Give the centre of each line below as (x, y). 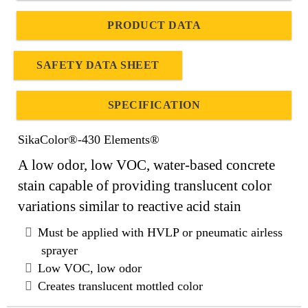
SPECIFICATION (154, 104)
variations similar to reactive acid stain (130, 206)
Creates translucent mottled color (120, 286)
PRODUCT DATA (154, 25)
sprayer (59, 250)
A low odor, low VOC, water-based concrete (146, 165)
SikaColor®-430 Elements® (89, 139)
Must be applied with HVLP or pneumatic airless (160, 232)
